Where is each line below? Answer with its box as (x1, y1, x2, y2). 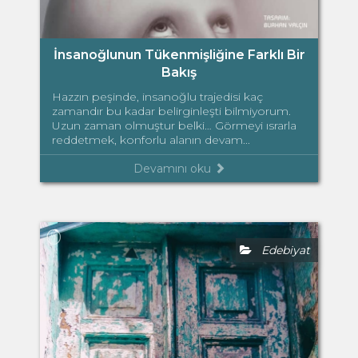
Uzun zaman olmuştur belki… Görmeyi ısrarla (52, 117, 296, 133)
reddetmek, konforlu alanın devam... (52, 132, 250, 147)
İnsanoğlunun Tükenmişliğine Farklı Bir (53, 46, 305, 62)
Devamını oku (133, 161, 214, 176)
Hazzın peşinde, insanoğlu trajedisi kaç (52, 89, 263, 104)
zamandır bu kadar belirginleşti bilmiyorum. (52, 103, 291, 118)
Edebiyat (252, 242, 310, 257)
